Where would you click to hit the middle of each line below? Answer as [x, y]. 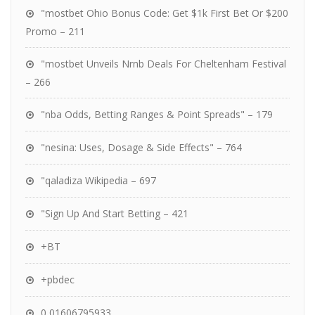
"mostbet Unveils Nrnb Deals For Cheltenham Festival [163, 64]
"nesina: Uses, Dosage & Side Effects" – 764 [141, 147]
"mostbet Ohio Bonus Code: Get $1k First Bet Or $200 [165, 13]
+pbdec [58, 279]
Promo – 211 [55, 31]
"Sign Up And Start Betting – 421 [115, 213]
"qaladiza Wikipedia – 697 [98, 180]
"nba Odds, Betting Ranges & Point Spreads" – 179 [157, 114]
